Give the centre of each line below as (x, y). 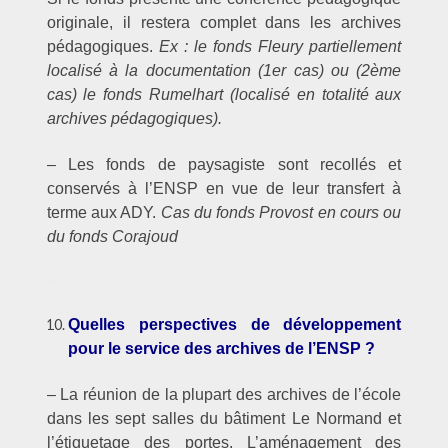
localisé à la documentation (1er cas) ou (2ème (224, 71)
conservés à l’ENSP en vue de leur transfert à (224, 188)
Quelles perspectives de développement (235, 325)
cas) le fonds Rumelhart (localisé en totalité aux (224, 95)
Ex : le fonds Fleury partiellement (280, 47)
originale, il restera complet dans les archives (224, 23)
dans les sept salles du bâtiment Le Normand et (224, 418)
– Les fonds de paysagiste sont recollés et (224, 164)
